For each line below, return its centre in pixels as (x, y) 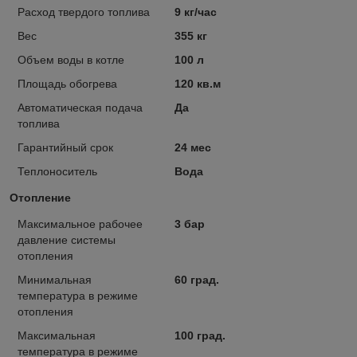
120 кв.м (197, 83)
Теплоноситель (57, 171)
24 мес (192, 147)
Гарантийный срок (65, 147)
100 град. (200, 335)
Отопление (40, 197)
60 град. (196, 279)
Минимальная (55, 279)
